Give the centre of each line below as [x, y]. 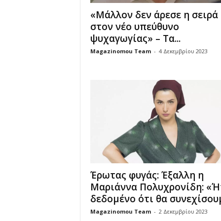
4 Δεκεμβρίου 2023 [183, 51]
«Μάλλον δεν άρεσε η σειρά [154, 15]
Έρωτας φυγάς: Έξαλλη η [147, 175]
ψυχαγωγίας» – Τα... [135, 38]
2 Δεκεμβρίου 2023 [183, 212]
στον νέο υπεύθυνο [134, 26]
